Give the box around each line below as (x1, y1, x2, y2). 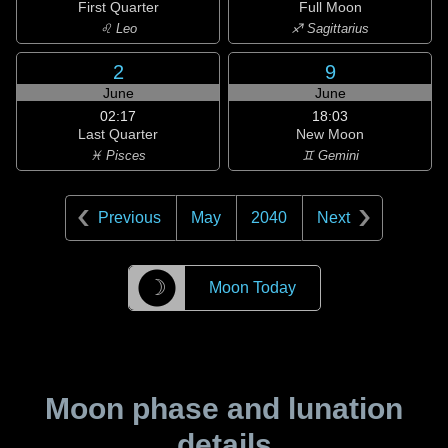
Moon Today (208, 279, 296, 296)
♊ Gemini (301, 148, 359, 163)
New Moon (296, 126, 364, 142)
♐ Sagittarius (291, 21, 369, 36)
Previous (98, 209, 161, 226)
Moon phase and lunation (45, 392, 403, 425)
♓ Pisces (90, 148, 146, 163)
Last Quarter (78, 126, 158, 142)
